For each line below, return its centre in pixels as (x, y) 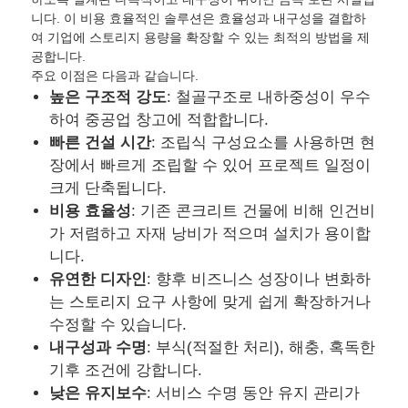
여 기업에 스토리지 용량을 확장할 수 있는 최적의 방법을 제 (201, 37)
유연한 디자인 (98, 279)
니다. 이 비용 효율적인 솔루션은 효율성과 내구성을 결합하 (199, 18)
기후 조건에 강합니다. (126, 370)
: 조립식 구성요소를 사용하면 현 (264, 142)
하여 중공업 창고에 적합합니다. (159, 119)
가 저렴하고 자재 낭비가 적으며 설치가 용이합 (210, 233)
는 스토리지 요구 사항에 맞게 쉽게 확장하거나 (210, 301)
